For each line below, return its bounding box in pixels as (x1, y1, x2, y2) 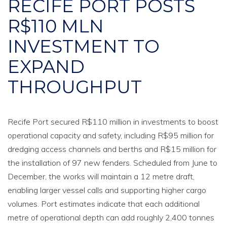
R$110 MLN (8, 15, 104, 37)
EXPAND (8, 56, 85, 78)
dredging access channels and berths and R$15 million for (8, 144, 216, 154)
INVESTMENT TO (8, 35, 160, 57)
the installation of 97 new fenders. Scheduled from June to (8, 158, 217, 168)
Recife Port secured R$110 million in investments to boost (8, 117, 218, 127)
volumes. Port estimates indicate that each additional (8, 199, 200, 209)
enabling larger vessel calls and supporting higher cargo (8, 185, 206, 195)
